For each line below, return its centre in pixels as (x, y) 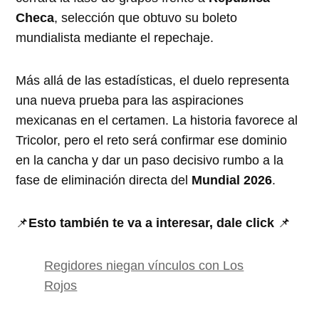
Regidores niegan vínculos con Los (144, 265)
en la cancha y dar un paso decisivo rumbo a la (150, 160)
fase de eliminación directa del (104, 180)
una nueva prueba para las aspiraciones (130, 100)
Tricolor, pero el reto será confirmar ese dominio (152, 140)
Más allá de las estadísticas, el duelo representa (153, 80)
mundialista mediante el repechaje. (115, 37)
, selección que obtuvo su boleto (146, 17)
